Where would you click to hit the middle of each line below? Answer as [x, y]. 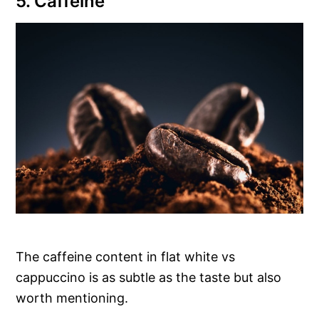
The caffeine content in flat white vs [126, 257]
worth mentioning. [72, 298]
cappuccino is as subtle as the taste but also [149, 278]
